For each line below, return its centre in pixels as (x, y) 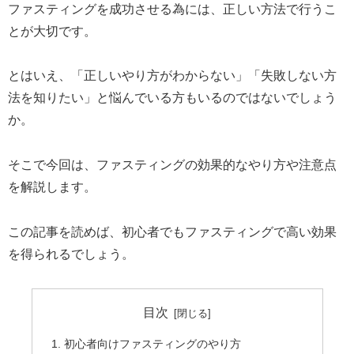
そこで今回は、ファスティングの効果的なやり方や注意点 (172, 165)
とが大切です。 (52, 31)
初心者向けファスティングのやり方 (152, 344)
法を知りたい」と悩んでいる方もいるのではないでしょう (172, 98)
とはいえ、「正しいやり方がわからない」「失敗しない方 (172, 76)
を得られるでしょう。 (71, 254)
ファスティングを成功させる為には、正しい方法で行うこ (172, 9)
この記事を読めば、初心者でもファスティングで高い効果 (172, 232)
